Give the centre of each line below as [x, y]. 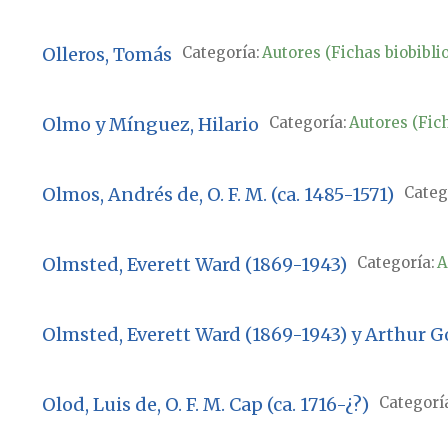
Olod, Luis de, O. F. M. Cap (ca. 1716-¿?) [205, 405]
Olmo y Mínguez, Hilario [150, 125]
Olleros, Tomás [106, 55]
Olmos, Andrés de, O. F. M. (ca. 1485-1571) [217, 195]
